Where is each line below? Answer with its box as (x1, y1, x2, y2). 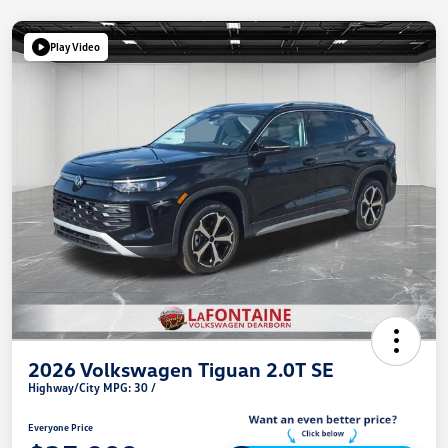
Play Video (50, 40, 100, 54)
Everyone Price (28, 420, 93, 433)
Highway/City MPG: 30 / (28, 379, 156, 395)
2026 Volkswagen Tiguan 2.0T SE (28, 356, 334, 381)
